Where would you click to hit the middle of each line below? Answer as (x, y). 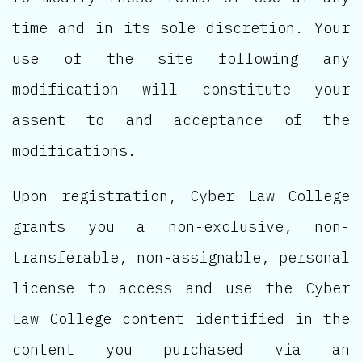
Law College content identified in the (181, 319)
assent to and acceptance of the (181, 120)
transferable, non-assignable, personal (181, 257)
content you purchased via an (181, 349)
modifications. (74, 151)
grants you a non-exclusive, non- (181, 227)
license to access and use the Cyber (181, 288)
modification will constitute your (181, 89)
